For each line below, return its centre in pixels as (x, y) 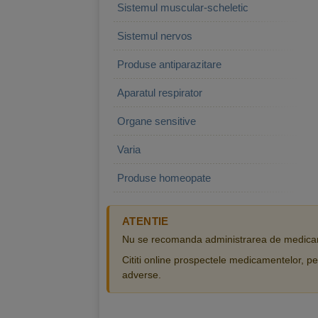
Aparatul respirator (160, 93)
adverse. (142, 275)
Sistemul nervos (155, 36)
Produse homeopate (164, 178)
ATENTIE (146, 221)
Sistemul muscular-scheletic (183, 7)
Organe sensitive (157, 121)
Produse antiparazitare (169, 64)
